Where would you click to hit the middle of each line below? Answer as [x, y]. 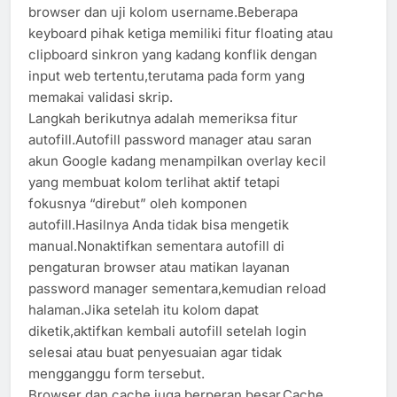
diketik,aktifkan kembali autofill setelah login [167, 331]
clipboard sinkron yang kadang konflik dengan [173, 54]
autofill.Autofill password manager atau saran [170, 139]
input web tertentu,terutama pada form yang [167, 75]
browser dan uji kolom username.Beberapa [163, 12]
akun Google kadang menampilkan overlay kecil [177, 160]
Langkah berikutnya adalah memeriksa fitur [163, 118]
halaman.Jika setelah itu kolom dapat [144, 309]
